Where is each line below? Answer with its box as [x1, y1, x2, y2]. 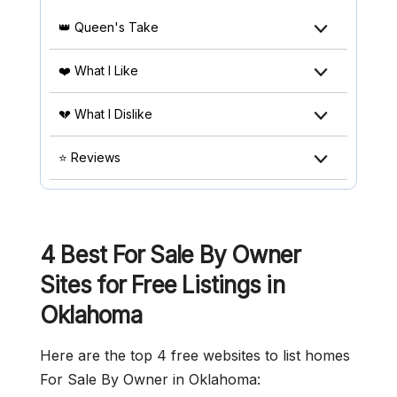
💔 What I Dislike [58, 106, 152, 121]
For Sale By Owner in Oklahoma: [40, 370, 261, 388]
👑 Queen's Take [58, 19, 159, 35]
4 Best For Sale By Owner [40, 241, 301, 269]
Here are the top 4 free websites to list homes [40, 346, 350, 364]
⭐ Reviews [58, 150, 121, 165]
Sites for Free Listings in [40, 271, 284, 299]
